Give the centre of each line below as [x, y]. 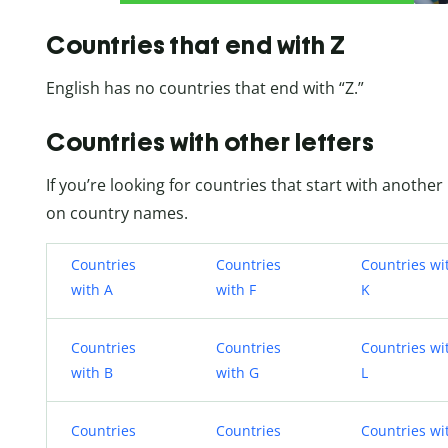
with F [236, 290]
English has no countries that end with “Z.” [205, 87]
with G [237, 373]
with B [92, 373]
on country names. [117, 213]
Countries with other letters [210, 142]
